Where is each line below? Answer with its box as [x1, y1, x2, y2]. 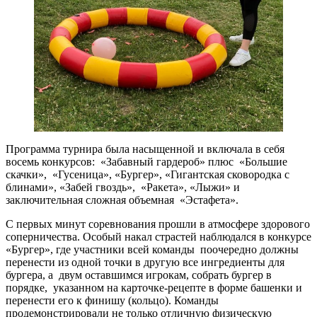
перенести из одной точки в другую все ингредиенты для [6, 256, 287, 269]
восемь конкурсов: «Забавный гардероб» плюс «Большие [6, 156, 290, 168]
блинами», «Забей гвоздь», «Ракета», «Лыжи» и [6, 181, 240, 194]
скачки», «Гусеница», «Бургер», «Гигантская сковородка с [6, 168, 289, 181]
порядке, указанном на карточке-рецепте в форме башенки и [6, 282, 302, 294]
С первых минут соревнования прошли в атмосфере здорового [6, 218, 310, 231]
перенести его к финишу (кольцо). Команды [6, 294, 219, 307]
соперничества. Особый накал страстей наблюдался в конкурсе [6, 231, 311, 243]
